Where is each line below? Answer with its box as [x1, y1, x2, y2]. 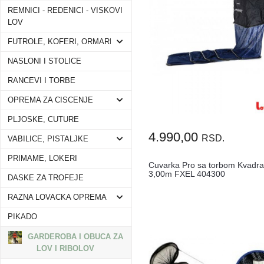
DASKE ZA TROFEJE [8, 174, 84, 182]
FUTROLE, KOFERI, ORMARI [8, 38, 112, 46]
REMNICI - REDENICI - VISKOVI [8, 6, 123, 15]
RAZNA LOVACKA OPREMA [8, 193, 107, 202]
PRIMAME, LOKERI [8, 154, 77, 163]
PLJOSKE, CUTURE [8, 115, 79, 124]
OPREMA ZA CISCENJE [8, 96, 93, 104]
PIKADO [8, 213, 37, 221]
